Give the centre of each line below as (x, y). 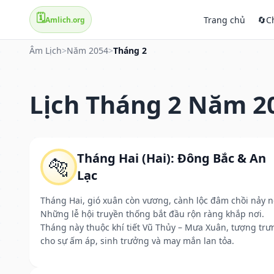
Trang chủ (224, 20)
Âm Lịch (46, 50)
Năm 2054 (87, 50)
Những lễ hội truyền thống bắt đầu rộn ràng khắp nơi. (152, 213)
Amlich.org (65, 20)
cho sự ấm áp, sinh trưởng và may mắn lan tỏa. (137, 240)
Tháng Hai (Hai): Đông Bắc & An (172, 158)
